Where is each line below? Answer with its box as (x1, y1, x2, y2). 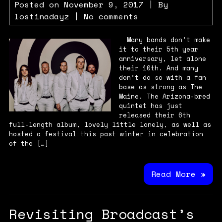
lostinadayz (14, 10, 69, 23)
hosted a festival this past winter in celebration (8, 129, 203, 139)
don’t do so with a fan (118, 72, 206, 83)
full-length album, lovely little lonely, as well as (8, 119, 211, 130)
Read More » (151, 168, 206, 180)
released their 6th (118, 110, 190, 120)
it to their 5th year (118, 44, 198, 55)
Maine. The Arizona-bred (118, 91, 210, 102)
